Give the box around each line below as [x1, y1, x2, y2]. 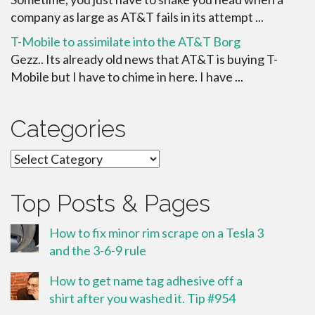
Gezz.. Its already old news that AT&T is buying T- [11, 51, 278, 67]
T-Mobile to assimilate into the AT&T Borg [11, 33, 240, 49]
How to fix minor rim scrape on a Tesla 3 [49, 224, 264, 240]
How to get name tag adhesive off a [49, 272, 243, 288]
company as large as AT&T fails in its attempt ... [11, 8, 264, 25]
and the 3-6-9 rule [49, 242, 146, 258]
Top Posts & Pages [11, 188, 210, 217]
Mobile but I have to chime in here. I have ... [11, 68, 243, 84]
